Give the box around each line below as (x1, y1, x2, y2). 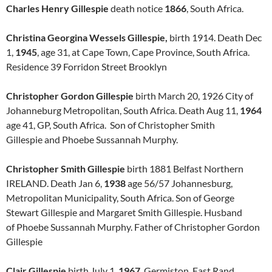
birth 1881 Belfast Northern (125, 163, 243, 174)
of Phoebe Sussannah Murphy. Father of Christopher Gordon (6, 221, 260, 233)
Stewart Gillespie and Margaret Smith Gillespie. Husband (6, 206, 242, 218)
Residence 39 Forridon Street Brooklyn (6, 61, 167, 72)
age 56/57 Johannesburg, (126, 177, 233, 189)
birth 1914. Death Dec (168, 32, 262, 43)
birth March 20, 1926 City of (134, 90, 253, 101)
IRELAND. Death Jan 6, (6, 177, 104, 189)
